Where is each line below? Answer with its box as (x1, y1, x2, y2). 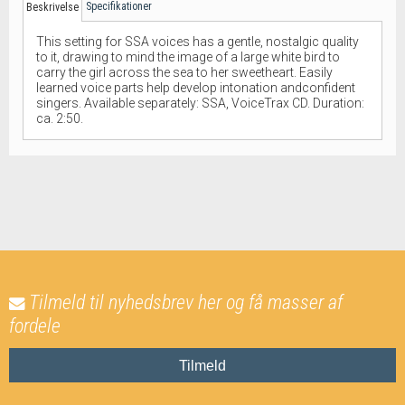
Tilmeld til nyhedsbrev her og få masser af (29, 290, 343, 314)
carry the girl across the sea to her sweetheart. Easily (36, 64, 333, 80)
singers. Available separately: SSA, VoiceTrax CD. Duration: (36, 95, 364, 110)
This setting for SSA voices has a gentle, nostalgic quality (36, 33, 359, 49)
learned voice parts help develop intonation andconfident (36, 80, 355, 95)
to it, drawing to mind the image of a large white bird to (36, 49, 340, 64)
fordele (9, 314, 61, 337)
